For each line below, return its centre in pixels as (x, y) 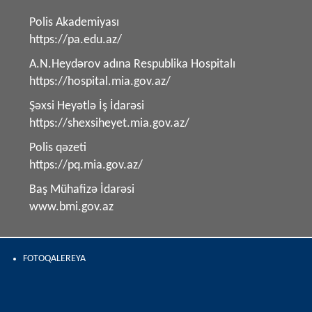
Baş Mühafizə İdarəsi (82, 190)
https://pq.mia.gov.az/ (86, 166)
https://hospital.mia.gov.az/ (100, 82)
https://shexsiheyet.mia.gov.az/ (110, 124)
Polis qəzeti (58, 148)
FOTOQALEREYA (55, 259)
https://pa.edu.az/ (76, 40)
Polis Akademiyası (75, 23)
